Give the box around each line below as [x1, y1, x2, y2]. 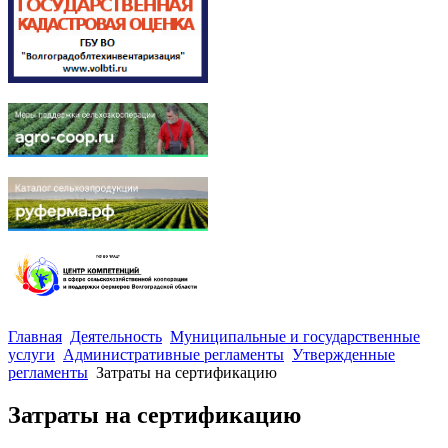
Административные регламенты [63, 346, 284, 364]
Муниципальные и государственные [170, 328, 420, 346]
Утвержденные [292, 346, 395, 364]
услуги [8, 346, 55, 364]
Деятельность [70, 328, 162, 346]
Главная [8, 328, 62, 346]
